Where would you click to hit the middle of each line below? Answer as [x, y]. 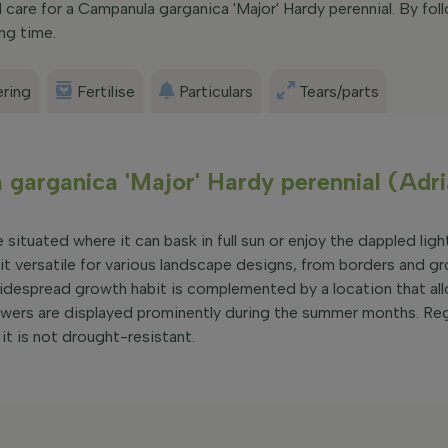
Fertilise [106, 91]
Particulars [216, 91]
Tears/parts [339, 91]
